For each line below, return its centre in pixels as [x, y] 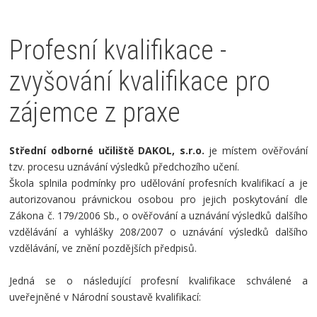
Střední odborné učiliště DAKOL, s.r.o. [107, 150]
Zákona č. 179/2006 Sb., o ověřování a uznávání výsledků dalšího [158, 215]
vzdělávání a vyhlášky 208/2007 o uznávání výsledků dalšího [158, 232]
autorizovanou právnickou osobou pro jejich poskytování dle [158, 199]
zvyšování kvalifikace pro [140, 81]
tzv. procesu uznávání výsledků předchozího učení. [125, 167]
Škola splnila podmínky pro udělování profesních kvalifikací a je [158, 183]
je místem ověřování [256, 150]
